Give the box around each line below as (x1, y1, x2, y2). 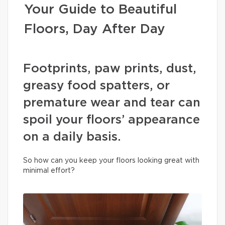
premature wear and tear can (23, 97, 200, 109)
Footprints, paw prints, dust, (23, 63, 196, 75)
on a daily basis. (23, 131, 121, 143)
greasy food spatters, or (23, 80, 170, 92)
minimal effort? (23, 167, 75, 174)
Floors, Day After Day (24, 23, 165, 36)
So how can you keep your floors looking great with (23, 157, 199, 164)
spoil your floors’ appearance (23, 114, 200, 126)
